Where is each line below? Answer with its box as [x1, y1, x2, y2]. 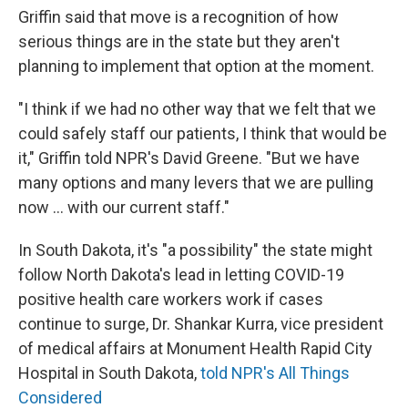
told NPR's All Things [197, 363, 350, 382]
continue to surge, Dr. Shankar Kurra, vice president [18, 314, 383, 333]
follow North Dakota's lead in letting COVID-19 [18, 265, 344, 284]
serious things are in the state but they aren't [18, 32, 340, 51]
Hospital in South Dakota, [18, 363, 197, 382]
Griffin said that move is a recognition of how [18, 7, 339, 26]
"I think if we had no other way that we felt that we [18, 99, 376, 118]
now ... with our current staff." [18, 198, 229, 217]
